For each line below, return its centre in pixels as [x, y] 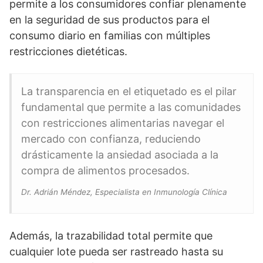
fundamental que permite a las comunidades [131, 107]
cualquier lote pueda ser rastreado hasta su [116, 252]
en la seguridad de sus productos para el [109, 20]
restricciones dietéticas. [68, 51]
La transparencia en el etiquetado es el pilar [129, 91]
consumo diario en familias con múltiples [110, 36]
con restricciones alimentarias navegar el [123, 123]
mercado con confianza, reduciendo [111, 139]
